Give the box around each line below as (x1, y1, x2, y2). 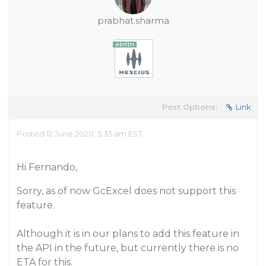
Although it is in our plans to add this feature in (17, 228, 239, 239)
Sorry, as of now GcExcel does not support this (17, 185, 236, 197)
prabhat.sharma (97, 15, 169, 26)
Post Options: (162, 102, 217, 112)
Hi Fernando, (17, 161, 77, 173)
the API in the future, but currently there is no (17, 242, 239, 254)
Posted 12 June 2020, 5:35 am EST (17, 129, 142, 138)
